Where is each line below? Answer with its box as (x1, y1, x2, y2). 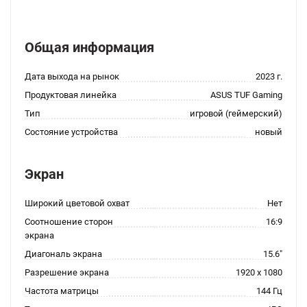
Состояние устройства (25, 127, 118, 137)
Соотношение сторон (25, 217, 113, 227)
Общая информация (25, 39, 154, 56)
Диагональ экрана (25, 249, 102, 259)
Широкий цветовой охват (25, 198, 130, 208)
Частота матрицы (25, 286, 99, 296)
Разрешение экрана (25, 267, 109, 278)
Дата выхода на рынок (25, 71, 119, 82)
